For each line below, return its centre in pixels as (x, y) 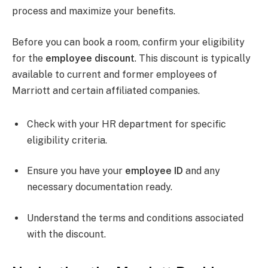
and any (202, 171)
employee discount (90, 59)
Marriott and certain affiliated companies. (106, 91)
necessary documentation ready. (100, 187)
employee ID (154, 171)
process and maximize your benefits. (94, 11)
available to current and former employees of (115, 75)
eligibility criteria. (67, 140)
